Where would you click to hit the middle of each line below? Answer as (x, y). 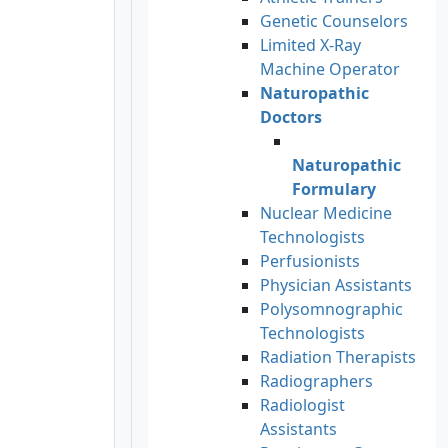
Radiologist (302, 404)
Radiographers (316, 380)
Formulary (334, 188)
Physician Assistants (336, 284)
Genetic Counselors (334, 20)
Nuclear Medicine (326, 212)
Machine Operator (330, 68)
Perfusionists (310, 260)
